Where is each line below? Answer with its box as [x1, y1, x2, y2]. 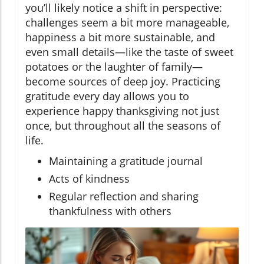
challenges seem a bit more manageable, [25, 15, 229, 30]
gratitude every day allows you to [25, 89, 189, 104]
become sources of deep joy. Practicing [25, 74, 220, 89]
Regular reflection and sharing [49, 189, 199, 204]
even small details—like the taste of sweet [25, 45, 233, 60]
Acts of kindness [49, 171, 130, 186]
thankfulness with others [49, 204, 171, 219]
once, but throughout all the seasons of [25, 118, 220, 133]
